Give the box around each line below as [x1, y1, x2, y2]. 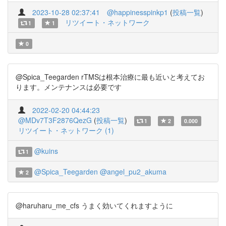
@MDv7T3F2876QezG [18, 115, 92, 125]
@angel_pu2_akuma [99, 166, 166, 177]
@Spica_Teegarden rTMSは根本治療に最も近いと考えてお [16, 72, 205, 82]
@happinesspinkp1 [107, 7, 168, 17]
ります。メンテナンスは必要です [16, 82, 122, 92]
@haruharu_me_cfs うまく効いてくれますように [16, 200, 173, 210]
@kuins [34, 146, 58, 156]
